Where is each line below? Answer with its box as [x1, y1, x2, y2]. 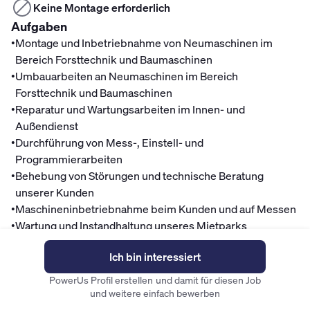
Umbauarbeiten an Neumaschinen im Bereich [15, 69, 238, 84]
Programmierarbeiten [15, 152, 122, 167]
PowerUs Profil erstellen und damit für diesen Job [48, 273, 262, 286]
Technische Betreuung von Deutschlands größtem [15, 235, 259, 250]
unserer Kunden [15, 185, 94, 200]
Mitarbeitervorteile [11, 266, 118, 283]
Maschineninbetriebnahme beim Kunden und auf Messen [15, 201, 296, 217]
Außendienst [15, 118, 78, 134]
